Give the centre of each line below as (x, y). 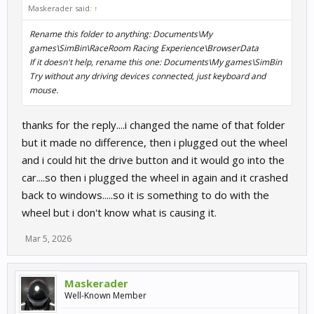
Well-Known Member (105, 295)
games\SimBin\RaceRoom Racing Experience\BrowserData (144, 48)
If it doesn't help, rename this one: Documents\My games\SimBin (156, 62)
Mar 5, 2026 (48, 239)
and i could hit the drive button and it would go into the (153, 160)
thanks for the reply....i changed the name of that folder (153, 125)
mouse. (44, 90)
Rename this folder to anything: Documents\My (121, 34)
